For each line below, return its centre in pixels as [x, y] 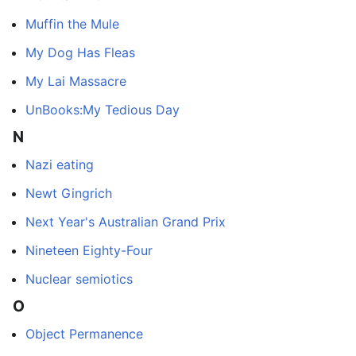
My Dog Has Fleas [80, 52]
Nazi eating [60, 164]
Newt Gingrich [69, 193]
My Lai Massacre [76, 81]
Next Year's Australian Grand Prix [126, 221]
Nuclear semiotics [79, 279]
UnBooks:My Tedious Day [103, 109]
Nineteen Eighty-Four [89, 250]
